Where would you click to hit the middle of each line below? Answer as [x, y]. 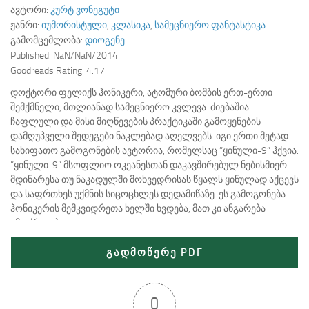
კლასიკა [131, 26]
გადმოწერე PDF [154, 253]
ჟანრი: [26, 26]
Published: [32, 56]
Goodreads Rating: [48, 71]
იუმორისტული [74, 26]
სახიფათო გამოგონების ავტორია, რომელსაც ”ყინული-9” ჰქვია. [154, 151]
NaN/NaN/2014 [86, 56]
